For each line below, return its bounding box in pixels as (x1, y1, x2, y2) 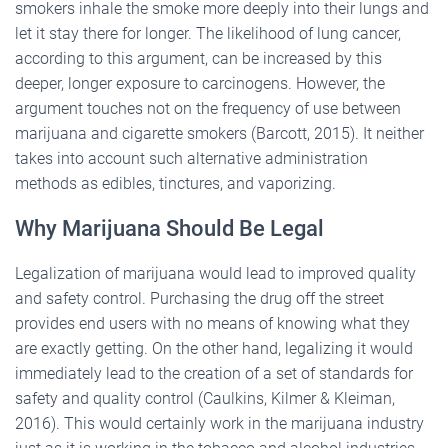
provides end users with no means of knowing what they (15, 313, 410, 333)
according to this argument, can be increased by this (15, 48, 382, 68)
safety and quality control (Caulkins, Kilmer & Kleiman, (15, 388, 395, 408)
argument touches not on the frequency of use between (15, 98, 401, 118)
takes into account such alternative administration (15, 148, 368, 168)
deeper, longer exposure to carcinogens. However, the (15, 73, 385, 93)
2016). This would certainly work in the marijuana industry (15, 413, 424, 433)
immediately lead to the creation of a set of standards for (15, 363, 413, 383)
